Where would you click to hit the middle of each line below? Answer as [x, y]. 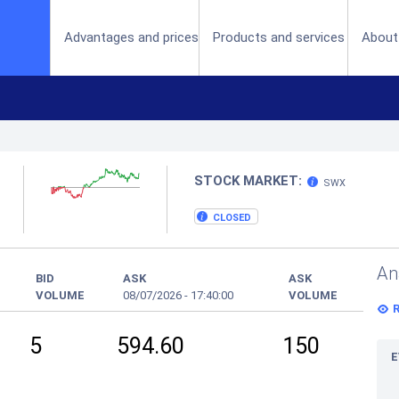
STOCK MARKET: [248, 181]
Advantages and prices [132, 37]
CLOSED [232, 218]
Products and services [279, 37]
